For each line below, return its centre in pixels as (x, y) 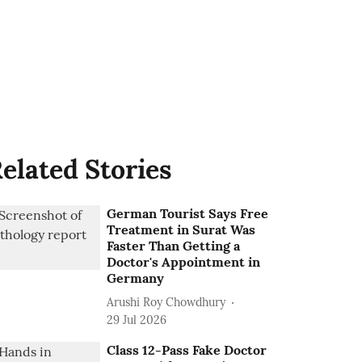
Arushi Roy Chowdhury (166, 302)
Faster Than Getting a (174, 246)
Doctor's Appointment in (184, 262)
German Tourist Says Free (188, 213)
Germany (136, 278)
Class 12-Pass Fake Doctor (187, 350)
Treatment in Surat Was (181, 229)
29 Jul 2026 (137, 320)
